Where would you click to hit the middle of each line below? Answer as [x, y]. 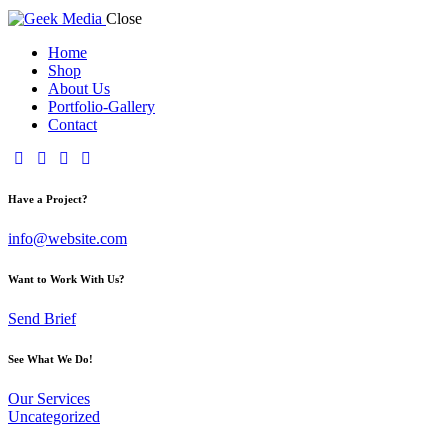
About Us [79, 88]
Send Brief [42, 318]
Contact [72, 124]
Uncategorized [54, 416]
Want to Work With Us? [66, 278]
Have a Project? [48, 198]
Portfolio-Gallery [101, 106]
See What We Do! [50, 358]
